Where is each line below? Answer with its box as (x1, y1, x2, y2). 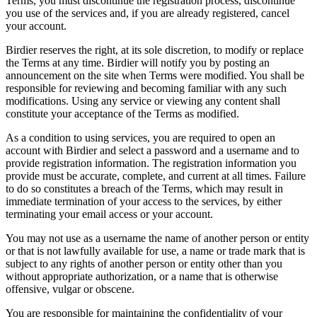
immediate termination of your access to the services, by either (6, 195, 282, 208)
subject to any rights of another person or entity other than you (6, 258, 282, 270)
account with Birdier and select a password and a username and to (6, 144, 299, 157)
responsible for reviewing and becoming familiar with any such (6, 82, 287, 95)
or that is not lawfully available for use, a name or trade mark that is (6, 245, 305, 258)
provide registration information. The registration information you (6, 157, 296, 170)
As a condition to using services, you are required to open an (6, 132, 275, 144)
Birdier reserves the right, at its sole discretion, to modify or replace (6, 44, 304, 57)
